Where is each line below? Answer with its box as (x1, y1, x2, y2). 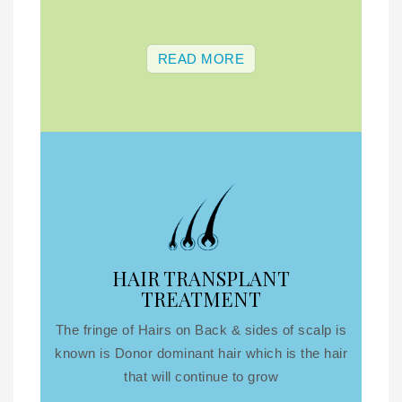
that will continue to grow (124, 369, 278, 385)
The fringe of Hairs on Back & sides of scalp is (55, 322, 347, 338)
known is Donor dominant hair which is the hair (55, 345, 347, 362)
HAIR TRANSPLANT (112, 265, 290, 293)
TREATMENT (141, 285, 261, 313)
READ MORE (157, 51, 245, 67)
